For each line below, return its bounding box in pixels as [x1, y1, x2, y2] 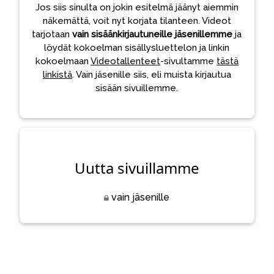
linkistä [42, 68, 72, 80]
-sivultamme [160, 55, 217, 67]
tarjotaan [32, 28, 73, 40]
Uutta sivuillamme [74, 157, 199, 178]
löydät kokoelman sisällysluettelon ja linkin [44, 42, 230, 53]
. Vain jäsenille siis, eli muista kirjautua [72, 68, 231, 80]
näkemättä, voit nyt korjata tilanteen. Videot [42, 15, 231, 26]
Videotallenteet [90, 55, 160, 67]
